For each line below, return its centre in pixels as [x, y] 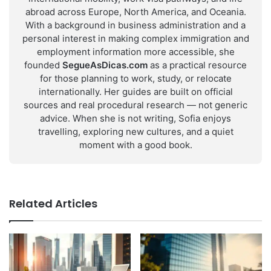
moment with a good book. [135, 145]
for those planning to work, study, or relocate [135, 78]
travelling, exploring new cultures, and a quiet [135, 132]
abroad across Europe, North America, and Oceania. [135, 12]
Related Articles [53, 204]
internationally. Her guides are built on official [135, 92]
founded [43, 65]
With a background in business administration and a [135, 25]
